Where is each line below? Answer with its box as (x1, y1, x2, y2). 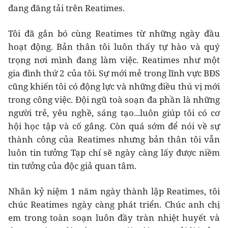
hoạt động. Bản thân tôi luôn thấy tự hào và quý (8, 40, 220, 52)
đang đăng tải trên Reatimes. (8, 2, 125, 14)
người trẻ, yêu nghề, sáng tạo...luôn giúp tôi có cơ (8, 106, 220, 119)
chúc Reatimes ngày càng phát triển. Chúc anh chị (8, 198, 220, 210)
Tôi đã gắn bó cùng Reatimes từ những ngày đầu (8, 27, 220, 39)
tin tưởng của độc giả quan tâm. (8, 159, 136, 172)
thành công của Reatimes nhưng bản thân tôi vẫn (8, 133, 220, 145)
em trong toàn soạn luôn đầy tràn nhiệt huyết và (8, 211, 220, 223)
